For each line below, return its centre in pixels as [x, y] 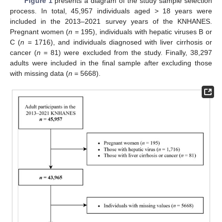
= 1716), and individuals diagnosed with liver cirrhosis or [118, 42]
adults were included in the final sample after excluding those [111, 63]
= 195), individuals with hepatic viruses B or [142, 32]
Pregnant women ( [39, 32]
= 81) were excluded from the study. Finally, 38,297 [127, 53]
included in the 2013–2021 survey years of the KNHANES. [111, 21]
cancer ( [24, 53]
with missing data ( [39, 73]
